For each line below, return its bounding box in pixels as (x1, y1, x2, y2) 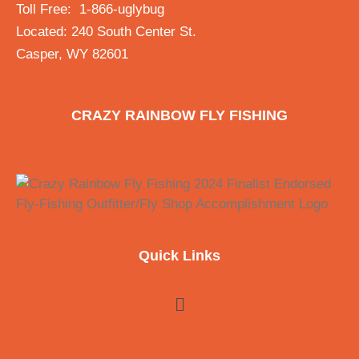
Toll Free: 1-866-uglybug (16, 2, 164, 18)
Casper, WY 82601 (16, 46, 128, 63)
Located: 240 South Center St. (16, 24, 196, 40)
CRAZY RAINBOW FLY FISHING (71, 107, 288, 124)
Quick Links (139, 248, 220, 264)
